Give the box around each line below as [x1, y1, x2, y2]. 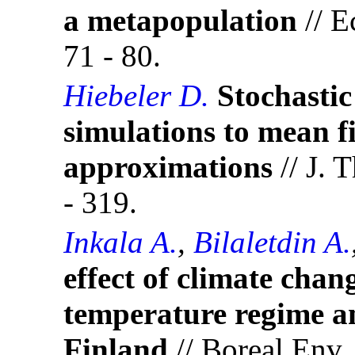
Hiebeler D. [63, 78, 209, 113]
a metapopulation [63, 3, 297, 38]
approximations [63, 150, 273, 185]
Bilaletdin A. [193, 225, 351, 260]
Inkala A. [63, 225, 177, 260]
